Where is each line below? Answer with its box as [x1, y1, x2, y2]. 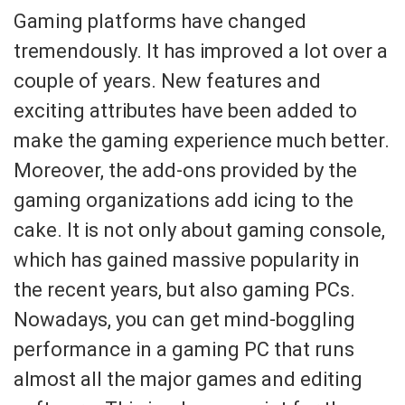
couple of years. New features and [14, 69, 321, 92]
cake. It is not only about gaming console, [14, 218, 385, 241]
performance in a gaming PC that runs [14, 337, 354, 361]
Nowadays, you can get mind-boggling [14, 307, 355, 331]
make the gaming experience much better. [14, 128, 390, 152]
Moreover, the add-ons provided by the [14, 158, 357, 182]
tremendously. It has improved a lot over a [14, 39, 388, 62]
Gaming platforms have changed [14, 9, 306, 33]
